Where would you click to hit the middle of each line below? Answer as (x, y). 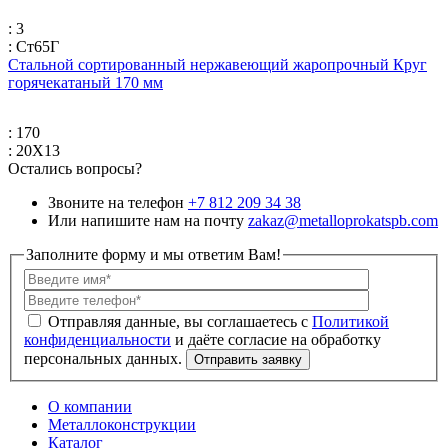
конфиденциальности (97, 340)
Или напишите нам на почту (146, 220)
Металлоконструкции (122, 425)
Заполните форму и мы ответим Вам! (153, 254)
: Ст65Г (33, 46)
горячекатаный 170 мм (85, 82)
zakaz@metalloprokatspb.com (343, 220)
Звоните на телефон (116, 202)
